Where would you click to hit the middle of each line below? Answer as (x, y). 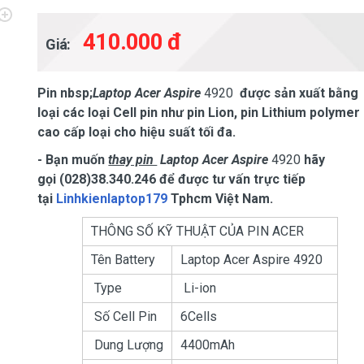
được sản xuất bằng (299, 93)
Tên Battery (124, 260)
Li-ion (198, 288)
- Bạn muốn (73, 160)
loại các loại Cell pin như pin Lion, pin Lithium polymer (199, 113)
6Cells (198, 316)
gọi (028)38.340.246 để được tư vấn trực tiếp (172, 179)
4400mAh (207, 345)
